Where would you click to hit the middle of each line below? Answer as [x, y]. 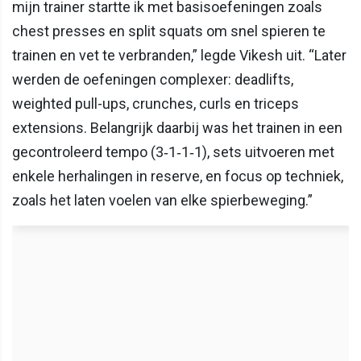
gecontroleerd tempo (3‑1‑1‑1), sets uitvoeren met [173, 151]
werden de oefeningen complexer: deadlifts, [153, 79]
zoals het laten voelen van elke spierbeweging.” [162, 200]
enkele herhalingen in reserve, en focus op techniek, [178, 176]
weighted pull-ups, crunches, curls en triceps [156, 103]
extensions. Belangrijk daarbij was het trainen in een [177, 127]
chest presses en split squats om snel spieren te [169, 31]
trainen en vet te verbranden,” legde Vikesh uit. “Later [179, 55]
